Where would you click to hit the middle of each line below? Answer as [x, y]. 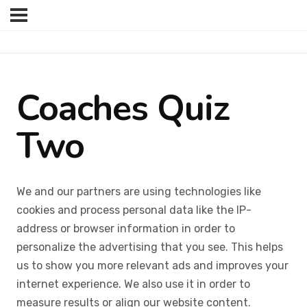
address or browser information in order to [126, 229]
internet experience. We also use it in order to [133, 284]
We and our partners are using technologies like [139, 192]
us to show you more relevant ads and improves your [152, 266]
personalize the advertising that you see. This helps [150, 247]
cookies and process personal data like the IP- [134, 210]
